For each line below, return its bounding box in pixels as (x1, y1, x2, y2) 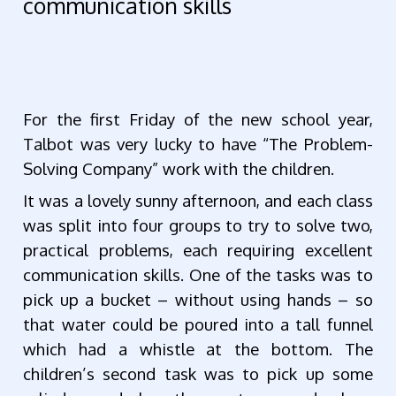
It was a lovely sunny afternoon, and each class (23, 190, 373, 211)
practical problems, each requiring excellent (23, 240, 373, 261)
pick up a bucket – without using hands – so (23, 289, 373, 310)
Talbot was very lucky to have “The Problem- (23, 133, 373, 155)
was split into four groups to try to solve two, (23, 215, 373, 236)
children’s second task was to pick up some (23, 363, 373, 385)
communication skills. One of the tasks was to (23, 264, 373, 286)
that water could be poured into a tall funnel (23, 314, 373, 335)
